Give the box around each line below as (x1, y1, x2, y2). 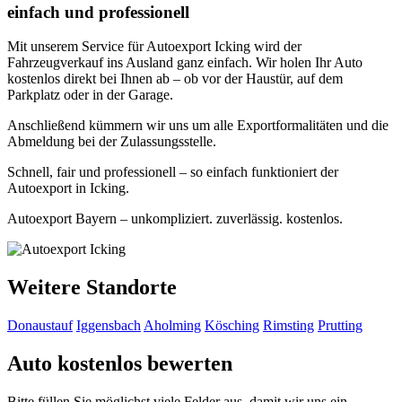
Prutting (318, 318, 363, 334)
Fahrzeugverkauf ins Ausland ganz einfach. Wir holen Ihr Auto (7, 55, 363, 71)
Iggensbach (76, 318, 141, 334)
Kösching (205, 318, 259, 334)
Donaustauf (7, 318, 73, 334)
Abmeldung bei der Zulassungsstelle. (7, 134, 216, 150)
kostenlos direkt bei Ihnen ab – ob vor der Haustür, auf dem (7, 71, 343, 87)
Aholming (144, 318, 201, 334)
